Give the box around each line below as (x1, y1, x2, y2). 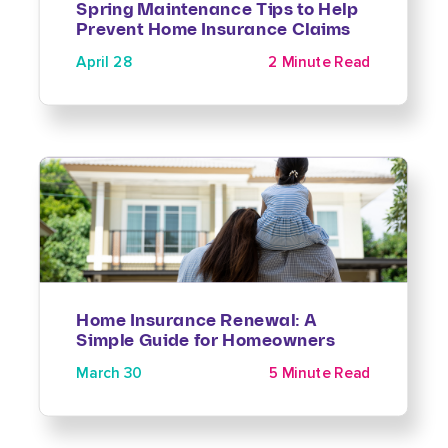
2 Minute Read (268, 52, 372, 72)
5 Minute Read (269, 363, 372, 383)
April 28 (76, 52, 133, 72)
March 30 (76, 363, 143, 383)
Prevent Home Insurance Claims (76, 19, 352, 41)
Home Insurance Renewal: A (76, 310, 317, 331)
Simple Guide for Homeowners (76, 330, 337, 352)
